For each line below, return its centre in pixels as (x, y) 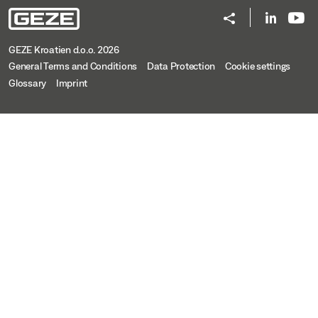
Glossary (27, 83)
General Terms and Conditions (73, 66)
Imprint (71, 83)
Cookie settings (257, 66)
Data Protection (181, 66)
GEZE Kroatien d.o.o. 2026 (64, 50)
